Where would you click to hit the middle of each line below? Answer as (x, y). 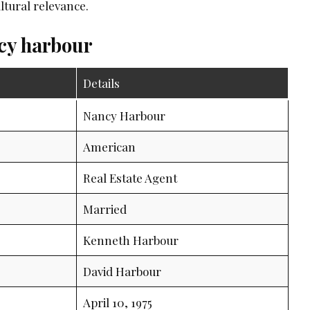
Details (101, 83)
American (109, 146)
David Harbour (122, 271)
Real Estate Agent (130, 177)
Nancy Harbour (124, 115)
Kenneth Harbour (130, 240)
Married (104, 209)
